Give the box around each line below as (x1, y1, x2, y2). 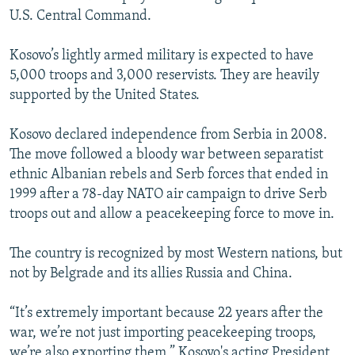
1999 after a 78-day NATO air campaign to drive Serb (10, 187, 327, 203)
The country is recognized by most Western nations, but (10, 246, 342, 262)
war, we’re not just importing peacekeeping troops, (10, 326, 316, 342)
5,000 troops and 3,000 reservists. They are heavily (10, 68, 319, 84)
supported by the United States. (10, 88, 200, 104)
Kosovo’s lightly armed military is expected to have (10, 48, 314, 64)
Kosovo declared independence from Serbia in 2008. (10, 128, 327, 143)
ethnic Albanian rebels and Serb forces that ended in (10, 167, 328, 183)
